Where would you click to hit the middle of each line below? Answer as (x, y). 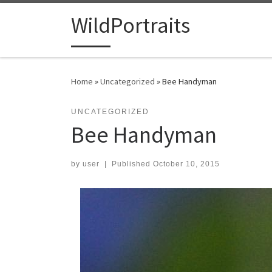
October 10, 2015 (186, 164)
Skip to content (46, 17)
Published (132, 164)
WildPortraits (131, 25)
